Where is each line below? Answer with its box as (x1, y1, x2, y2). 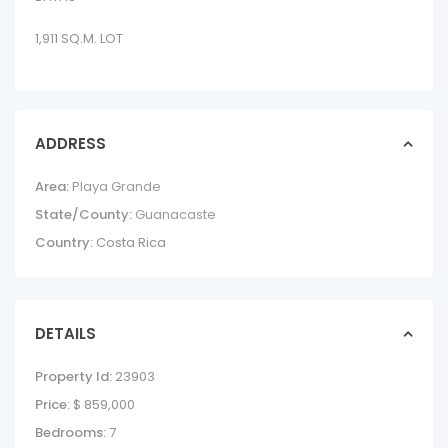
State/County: (35, 205, 132, 224)
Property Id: (35, 367, 112, 386)
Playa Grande (72, 177, 161, 196)
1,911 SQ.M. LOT (35, 29, 123, 48)
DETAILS (35, 323, 96, 344)
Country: (35, 233, 93, 252)
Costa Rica (93, 233, 166, 252)
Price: (35, 395, 70, 414)
